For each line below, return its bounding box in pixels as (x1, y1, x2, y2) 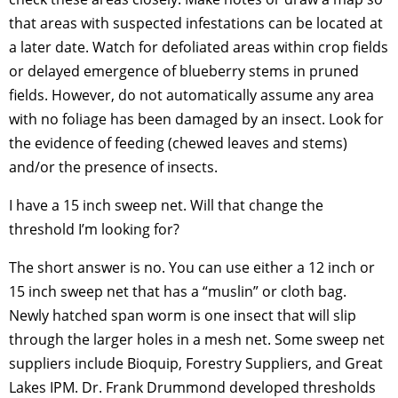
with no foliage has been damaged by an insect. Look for (9, 109, 384, 130)
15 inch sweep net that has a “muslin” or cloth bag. (9, 282, 346, 302)
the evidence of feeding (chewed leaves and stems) (9, 133, 347, 154)
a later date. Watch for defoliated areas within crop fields (9, 37, 388, 58)
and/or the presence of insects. (9, 157, 218, 178)
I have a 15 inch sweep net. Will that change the (9, 195, 323, 216)
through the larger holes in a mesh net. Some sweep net (9, 330, 385, 350)
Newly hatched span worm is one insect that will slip (9, 306, 356, 326)
